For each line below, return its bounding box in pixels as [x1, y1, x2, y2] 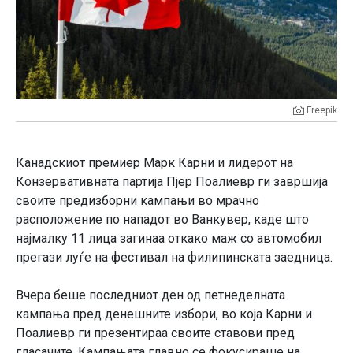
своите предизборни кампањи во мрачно [16, 192, 259, 208]
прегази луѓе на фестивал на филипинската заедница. [16, 249, 333, 265]
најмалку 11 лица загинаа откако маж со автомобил [16, 230, 321, 246]
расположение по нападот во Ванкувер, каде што [16, 211, 309, 227]
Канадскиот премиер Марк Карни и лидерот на [16, 154, 293, 170]
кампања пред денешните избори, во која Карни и [16, 306, 312, 321]
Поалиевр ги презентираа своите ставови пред [16, 325, 295, 340]
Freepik [307, 104, 337, 116]
